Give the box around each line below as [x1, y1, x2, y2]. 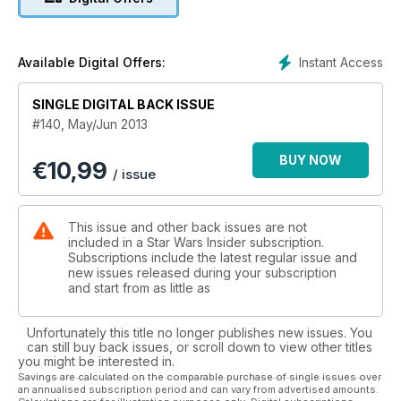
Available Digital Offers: [18, 54, 166, 70]
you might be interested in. [18, 353, 175, 369]
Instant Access [299, 54, 383, 70]
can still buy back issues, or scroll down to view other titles [27, 338, 372, 354]
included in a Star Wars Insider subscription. [68, 234, 324, 250]
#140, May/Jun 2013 [32, 115, 148, 132]
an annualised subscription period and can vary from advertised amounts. [18, 382, 379, 396]
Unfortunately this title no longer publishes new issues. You [27, 324, 372, 340]
